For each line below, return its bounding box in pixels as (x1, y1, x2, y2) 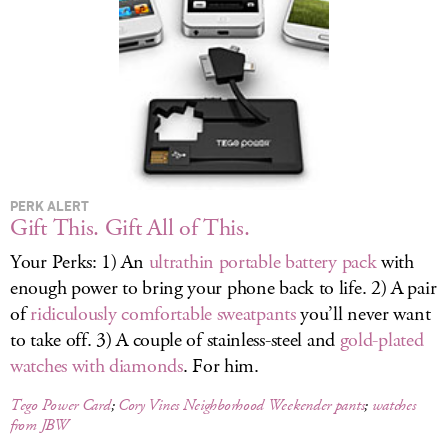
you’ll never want (295, 301, 431, 328)
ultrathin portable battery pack (148, 249, 377, 276)
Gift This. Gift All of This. (10, 212, 250, 244)
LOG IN (198, 13, 250, 31)
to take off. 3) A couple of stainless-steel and (10, 327, 340, 354)
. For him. (182, 353, 259, 380)
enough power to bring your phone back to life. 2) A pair (10, 275, 437, 302)
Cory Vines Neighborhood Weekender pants (117, 395, 365, 416)
